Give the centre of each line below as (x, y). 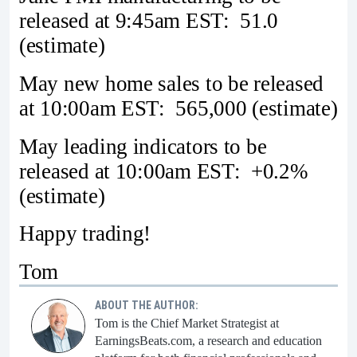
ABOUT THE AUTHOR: (147, 306)
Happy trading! (85, 234)
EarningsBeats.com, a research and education (208, 341)
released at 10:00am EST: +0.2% (163, 171)
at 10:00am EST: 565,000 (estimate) (178, 108)
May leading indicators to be (143, 146)
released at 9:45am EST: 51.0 (149, 21)
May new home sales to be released (172, 83)
